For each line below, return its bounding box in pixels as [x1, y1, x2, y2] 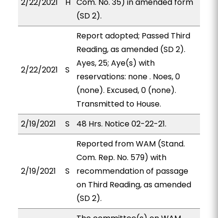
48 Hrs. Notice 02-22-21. [76, 118, 166, 129]
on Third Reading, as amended [76, 179, 191, 190]
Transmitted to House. [76, 98, 161, 109]
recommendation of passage [76, 165, 188, 177]
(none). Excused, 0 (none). [76, 85, 176, 96]
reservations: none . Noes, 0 [76, 71, 180, 82]
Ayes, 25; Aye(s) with [76, 57, 155, 69]
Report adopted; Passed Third [76, 30, 190, 41]
